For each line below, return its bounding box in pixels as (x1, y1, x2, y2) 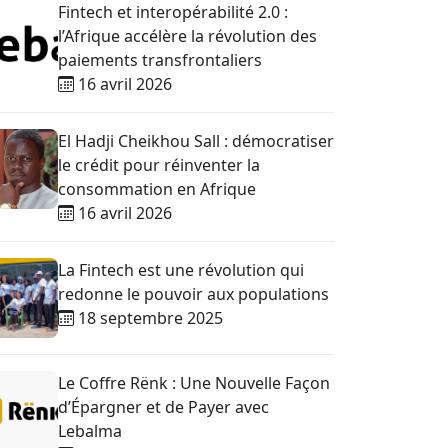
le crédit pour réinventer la (58, 154, 260, 176)
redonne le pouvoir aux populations (58, 283, 329, 305)
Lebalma (58, 420, 122, 442)
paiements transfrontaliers (58, 49, 262, 71)
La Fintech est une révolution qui (58, 259, 304, 281)
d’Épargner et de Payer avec (58, 396, 269, 418)
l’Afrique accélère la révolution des (58, 25, 317, 47)
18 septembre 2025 (74, 307, 223, 329)
